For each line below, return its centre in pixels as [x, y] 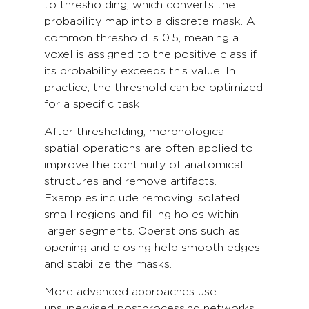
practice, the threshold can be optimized [153, 87]
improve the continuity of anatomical [144, 165]
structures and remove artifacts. [130, 181]
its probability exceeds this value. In [140, 71]
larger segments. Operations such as [142, 231]
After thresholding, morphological [136, 131]
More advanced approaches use [130, 291]
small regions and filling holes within [141, 214]
